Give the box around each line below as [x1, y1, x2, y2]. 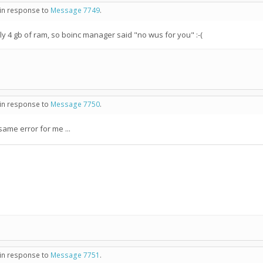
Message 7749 [50, 5, 100, 15]
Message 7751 [50, 250, 100, 260]
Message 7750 [50, 99, 100, 109]
